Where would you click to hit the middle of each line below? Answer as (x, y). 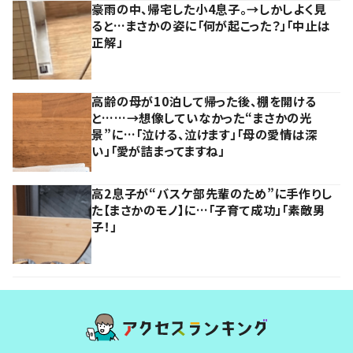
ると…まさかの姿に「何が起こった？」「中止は (211, 25)
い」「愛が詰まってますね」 (158, 150)
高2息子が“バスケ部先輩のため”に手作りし (212, 193)
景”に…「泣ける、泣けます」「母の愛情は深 (204, 134)
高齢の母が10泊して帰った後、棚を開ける (204, 100)
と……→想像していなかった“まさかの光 (202, 117)
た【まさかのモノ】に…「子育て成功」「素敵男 (208, 209)
